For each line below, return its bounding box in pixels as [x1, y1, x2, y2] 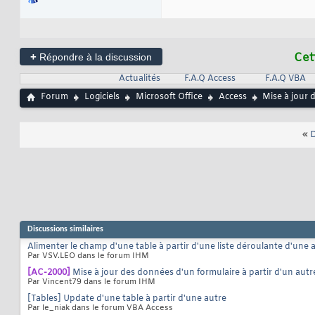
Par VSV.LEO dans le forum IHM [27, 251, 149, 262]
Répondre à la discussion [37, 51, 152, 63]
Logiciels [84, 91, 120, 103]
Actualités [118, 73, 160, 85]
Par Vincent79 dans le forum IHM [27, 277, 155, 288]
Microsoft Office [136, 91, 202, 103]
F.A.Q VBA [264, 73, 306, 85]
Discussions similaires [27, 225, 103, 234]
